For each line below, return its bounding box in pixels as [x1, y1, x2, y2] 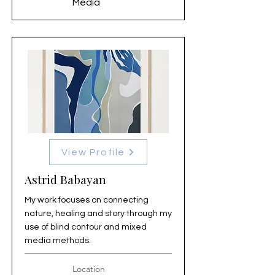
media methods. [25, 236, 91, 245]
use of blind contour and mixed [25, 223, 147, 231]
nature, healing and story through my [25, 209, 172, 218]
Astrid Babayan [25, 171, 106, 187]
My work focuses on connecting [25, 196, 149, 204]
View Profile [61, 147, 126, 157]
